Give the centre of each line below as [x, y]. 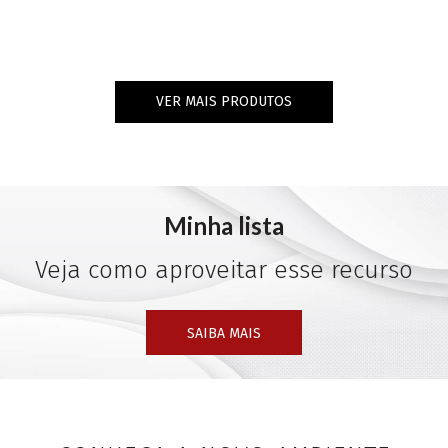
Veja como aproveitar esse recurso [224, 270]
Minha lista [224, 226]
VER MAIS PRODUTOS [224, 102]
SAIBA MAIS [224, 334]
